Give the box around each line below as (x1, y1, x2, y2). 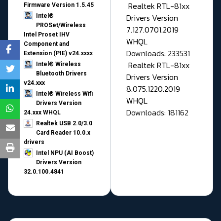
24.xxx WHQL (24, 109, 61, 116)
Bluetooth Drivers (36, 70, 87, 77)
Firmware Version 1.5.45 (24, 1, 94, 9)
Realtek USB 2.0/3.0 (36, 120, 92, 127)
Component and (24, 40, 69, 48)
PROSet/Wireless (36, 22, 86, 29)
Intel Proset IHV (24, 31, 70, 38)
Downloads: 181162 (126, 107, 188, 119)
